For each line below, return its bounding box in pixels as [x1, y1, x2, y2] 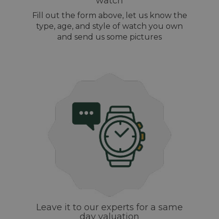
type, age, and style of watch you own [36, 22, 183, 31]
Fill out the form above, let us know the [32, 11, 187, 21]
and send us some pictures [57, 32, 162, 42]
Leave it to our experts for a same [36, 202, 183, 213]
